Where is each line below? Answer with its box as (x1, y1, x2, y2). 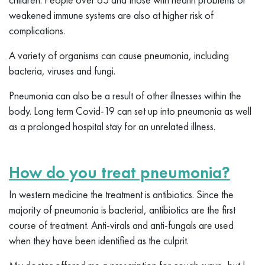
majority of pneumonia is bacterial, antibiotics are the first (9, 202, 235, 216)
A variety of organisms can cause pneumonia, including (9, 48, 229, 62)
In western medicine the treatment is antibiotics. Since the (9, 187, 234, 201)
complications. (9, 23, 65, 37)
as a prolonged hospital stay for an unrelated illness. (9, 119, 215, 133)
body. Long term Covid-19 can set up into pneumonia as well (9, 104, 251, 118)
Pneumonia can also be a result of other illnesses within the (9, 88, 241, 102)
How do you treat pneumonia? (9, 161, 230, 183)
